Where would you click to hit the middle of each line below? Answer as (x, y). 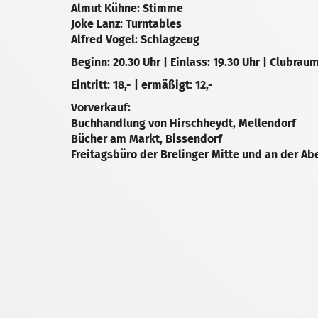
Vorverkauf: (101, 108)
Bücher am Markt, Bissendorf (147, 139)
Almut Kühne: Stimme (127, 8)
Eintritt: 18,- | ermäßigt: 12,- (142, 85)
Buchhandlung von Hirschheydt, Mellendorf (183, 123)
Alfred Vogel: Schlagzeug (135, 39)
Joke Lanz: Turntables (126, 24)
